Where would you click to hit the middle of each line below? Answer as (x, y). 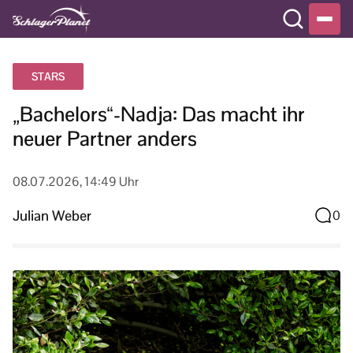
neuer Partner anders (105, 139)
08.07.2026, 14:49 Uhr (76, 182)
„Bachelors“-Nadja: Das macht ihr (159, 114)
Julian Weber (52, 215)
